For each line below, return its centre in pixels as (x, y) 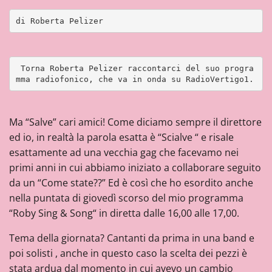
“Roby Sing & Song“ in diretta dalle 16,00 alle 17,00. (124, 213)
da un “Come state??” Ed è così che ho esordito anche (131, 183)
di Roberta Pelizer (59, 21)
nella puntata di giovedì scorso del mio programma (126, 198)
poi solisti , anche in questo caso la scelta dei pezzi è (128, 253)
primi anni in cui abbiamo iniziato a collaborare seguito (135, 168)
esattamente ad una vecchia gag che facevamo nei (124, 152)
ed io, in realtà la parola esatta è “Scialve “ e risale (121, 137)
